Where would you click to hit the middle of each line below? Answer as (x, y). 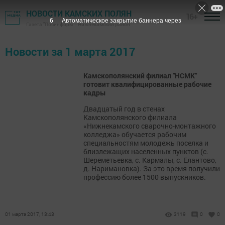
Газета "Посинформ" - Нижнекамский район (78, 24)
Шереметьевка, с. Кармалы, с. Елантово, (150, 160)
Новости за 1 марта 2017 (70, 51)
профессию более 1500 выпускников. (145, 177)
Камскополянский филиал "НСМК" (140, 76)
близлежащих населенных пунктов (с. (146, 151)
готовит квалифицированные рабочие (147, 84)
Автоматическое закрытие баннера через (121, 21)
